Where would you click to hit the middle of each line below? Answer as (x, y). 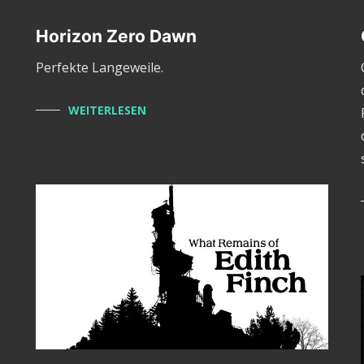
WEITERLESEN (107, 110)
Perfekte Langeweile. (99, 68)
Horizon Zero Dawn (116, 37)
